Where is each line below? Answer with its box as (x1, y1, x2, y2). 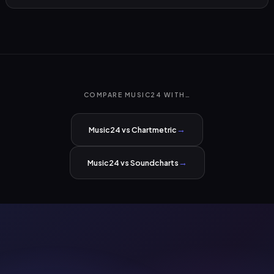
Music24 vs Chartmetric (89, 124, 177, 135)
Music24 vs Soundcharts (87, 157, 179, 168)
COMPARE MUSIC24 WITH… (83, 90, 191, 98)
